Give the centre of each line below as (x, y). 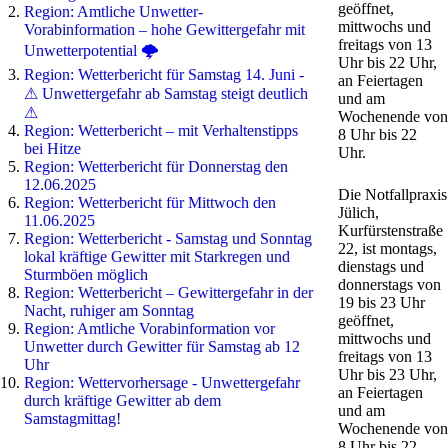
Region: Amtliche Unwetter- (113, 11)
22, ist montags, (387, 248)
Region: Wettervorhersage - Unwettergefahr (162, 382)
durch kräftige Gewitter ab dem (122, 400)
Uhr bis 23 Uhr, (387, 374)
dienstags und (380, 266)
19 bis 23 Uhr (381, 302)
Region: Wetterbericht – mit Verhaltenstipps (161, 130)
